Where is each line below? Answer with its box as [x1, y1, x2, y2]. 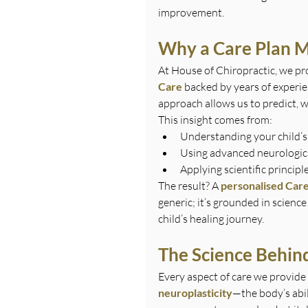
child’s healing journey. [158, 211, 264, 225]
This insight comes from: [158, 112, 272, 126]
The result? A [158, 178, 221, 192]
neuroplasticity [158, 285, 232, 299]
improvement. [158, 5, 224, 19]
